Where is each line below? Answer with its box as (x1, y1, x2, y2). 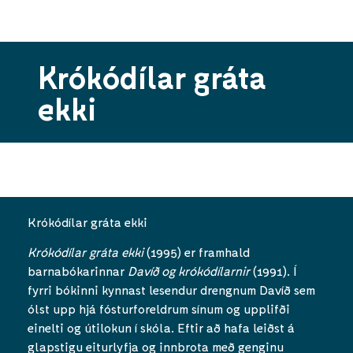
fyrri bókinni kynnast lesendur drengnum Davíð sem (28, 282, 315, 298)
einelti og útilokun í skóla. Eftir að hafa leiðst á (28, 320, 295, 336)
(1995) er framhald (143, 244, 250, 260)
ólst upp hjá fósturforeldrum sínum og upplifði (28, 301, 290, 317)
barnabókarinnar (28, 263, 128, 279)
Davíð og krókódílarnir (128, 263, 250, 279)
